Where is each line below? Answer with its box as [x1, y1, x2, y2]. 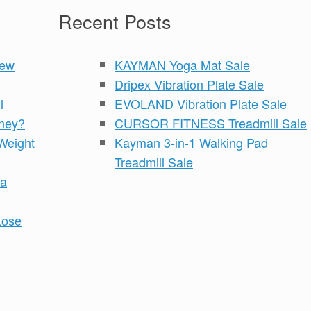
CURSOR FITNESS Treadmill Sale [114, 113, 307, 132]
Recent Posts [58, 7, 171, 35]
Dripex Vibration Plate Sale [114, 74, 264, 93]
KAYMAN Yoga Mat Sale [114, 55, 250, 74]
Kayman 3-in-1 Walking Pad [114, 133, 268, 151]
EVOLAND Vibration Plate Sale [114, 94, 287, 112]
